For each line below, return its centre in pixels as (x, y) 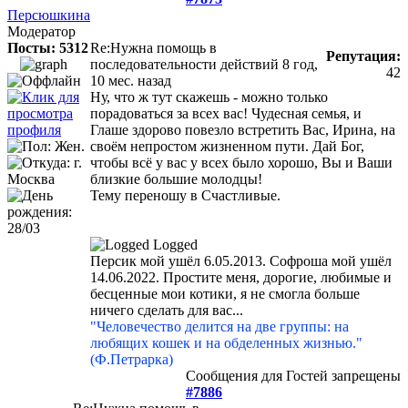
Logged (175, 245)
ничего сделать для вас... (167, 311)
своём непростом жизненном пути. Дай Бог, (227, 147)
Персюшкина (49, 15)
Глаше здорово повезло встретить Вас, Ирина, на (243, 130)
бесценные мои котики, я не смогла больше (225, 294)
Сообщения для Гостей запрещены (293, 376)
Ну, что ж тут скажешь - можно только (209, 97)
